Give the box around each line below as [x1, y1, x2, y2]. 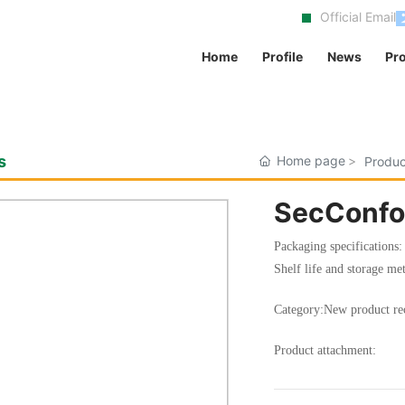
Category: [273, 302, 324, 316]
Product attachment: [273, 343, 376, 357]
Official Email [320, 9, 396, 24]
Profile [261, 49, 303, 64]
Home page [276, 153, 345, 169]
